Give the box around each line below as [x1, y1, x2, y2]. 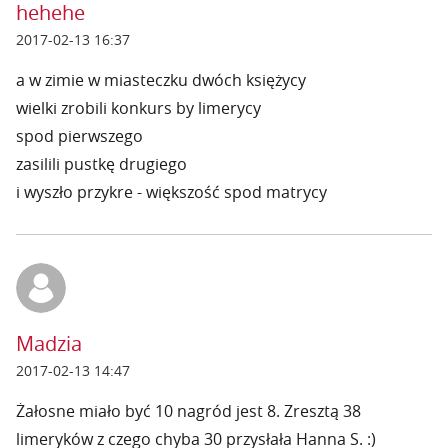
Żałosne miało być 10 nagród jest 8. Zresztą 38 [16, 400, 361, 422]
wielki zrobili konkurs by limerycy [16, 97, 261, 119]
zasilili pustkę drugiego [16, 153, 187, 175]
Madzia [16, 330, 82, 357]
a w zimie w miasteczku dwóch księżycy [16, 69, 306, 91]
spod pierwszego [16, 125, 143, 147]
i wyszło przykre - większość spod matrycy [16, 181, 327, 203]
